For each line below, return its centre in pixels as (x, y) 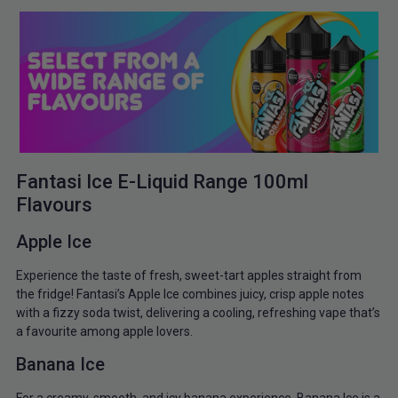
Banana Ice (60, 365)
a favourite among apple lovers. (104, 331)
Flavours (54, 204)
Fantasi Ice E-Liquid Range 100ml (162, 181)
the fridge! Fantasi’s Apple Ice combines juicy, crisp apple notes (190, 294)
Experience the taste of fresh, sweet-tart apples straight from (188, 275)
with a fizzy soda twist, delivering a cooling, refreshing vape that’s (198, 312)
